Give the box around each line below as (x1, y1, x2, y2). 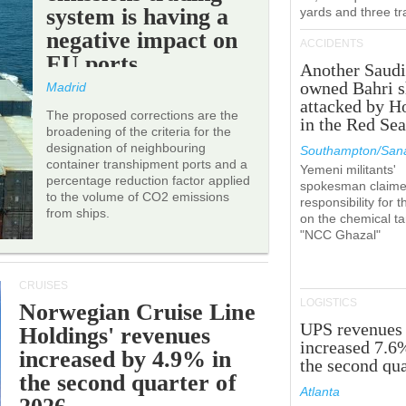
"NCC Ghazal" (300, 227, 381, 242)
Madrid (46, 80, 86, 94)
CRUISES (19, 279, 68, 292)
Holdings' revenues (19, 323, 211, 349)
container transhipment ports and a (46, 157, 247, 171)
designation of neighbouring (46, 140, 206, 155)
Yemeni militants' (300, 162, 396, 177)
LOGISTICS (300, 296, 357, 309)
